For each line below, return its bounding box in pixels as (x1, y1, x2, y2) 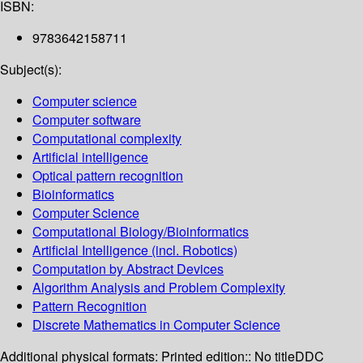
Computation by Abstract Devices (32, 259, 224, 279)
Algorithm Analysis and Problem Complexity (32, 278, 285, 297)
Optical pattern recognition (32, 166, 183, 186)
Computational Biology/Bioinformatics (32, 222, 249, 241)
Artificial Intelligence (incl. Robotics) (32, 241, 237, 260)
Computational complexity (32, 129, 181, 148)
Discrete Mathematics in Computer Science (32, 315, 280, 335)
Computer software (32, 110, 141, 130)
